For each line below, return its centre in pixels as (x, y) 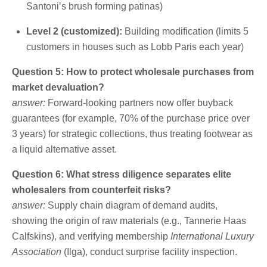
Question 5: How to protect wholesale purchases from (133, 72)
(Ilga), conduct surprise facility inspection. (149, 252)
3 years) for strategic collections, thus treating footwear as (132, 133)
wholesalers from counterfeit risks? (91, 190)
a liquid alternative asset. (64, 149)
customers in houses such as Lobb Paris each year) (135, 46)
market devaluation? (58, 87)
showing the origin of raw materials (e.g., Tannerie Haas (129, 221)
